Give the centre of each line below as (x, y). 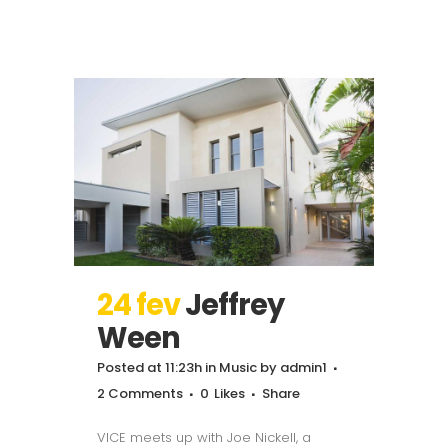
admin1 (303, 367)
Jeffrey (234, 304)
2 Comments (140, 393)
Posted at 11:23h (149, 367)
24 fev (138, 304)
